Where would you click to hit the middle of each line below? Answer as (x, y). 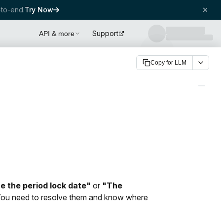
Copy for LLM (168, 63)
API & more (57, 34)
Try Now (39, 10)
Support (105, 33)
